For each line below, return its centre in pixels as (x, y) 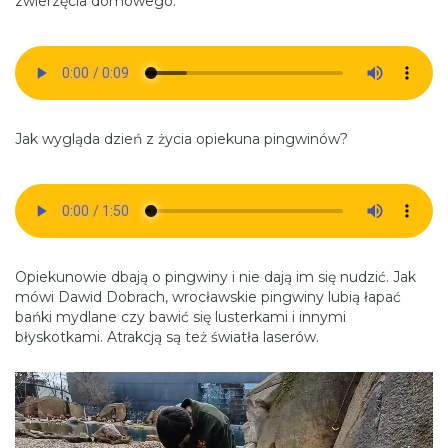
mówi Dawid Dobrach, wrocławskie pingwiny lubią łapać (208, 297)
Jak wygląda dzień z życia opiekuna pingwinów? (181, 139)
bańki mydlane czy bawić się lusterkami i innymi (180, 317)
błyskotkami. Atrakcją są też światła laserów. (167, 337)
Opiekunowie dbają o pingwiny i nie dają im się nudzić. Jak (215, 277)
